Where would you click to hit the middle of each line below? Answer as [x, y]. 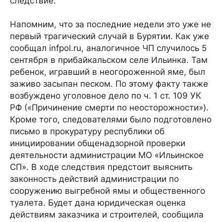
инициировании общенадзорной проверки [98, 143]
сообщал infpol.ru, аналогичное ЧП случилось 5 [108, 48]
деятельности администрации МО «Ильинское [107, 155]
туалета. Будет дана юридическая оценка [98, 203]
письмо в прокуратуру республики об [87, 131]
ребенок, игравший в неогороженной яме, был [108, 72]
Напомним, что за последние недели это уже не [111, 24]
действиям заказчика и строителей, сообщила [107, 215]
